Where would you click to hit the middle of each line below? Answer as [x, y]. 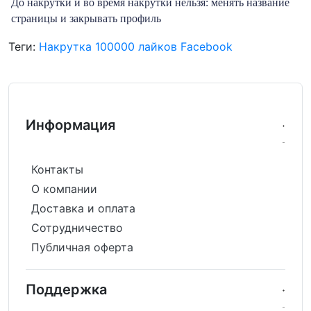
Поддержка [66, 289]
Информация [70, 125]
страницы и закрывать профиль [86, 18]
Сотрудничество [77, 227]
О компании [64, 188]
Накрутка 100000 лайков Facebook [136, 46]
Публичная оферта [82, 247]
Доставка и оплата [83, 208]
